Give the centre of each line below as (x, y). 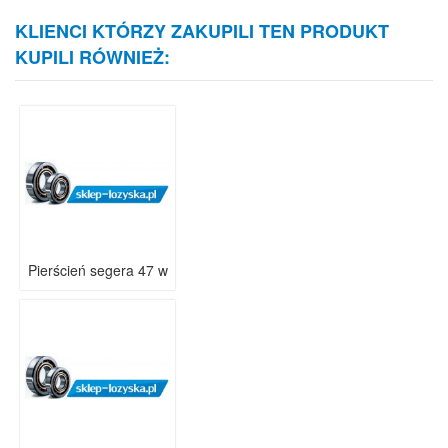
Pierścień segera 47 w (97, 270)
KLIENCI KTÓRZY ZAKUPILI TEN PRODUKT (202, 31)
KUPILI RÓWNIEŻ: (92, 57)
